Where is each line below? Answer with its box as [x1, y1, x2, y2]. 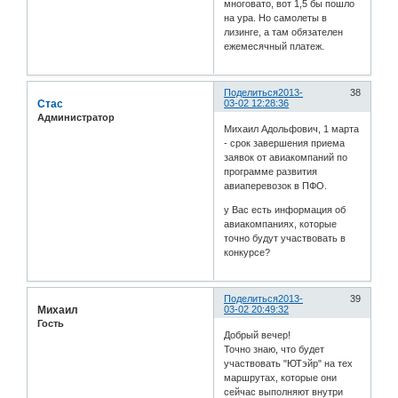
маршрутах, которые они [224, 372, 338, 384]
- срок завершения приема [224, 138, 346, 149]
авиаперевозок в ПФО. [224, 180, 328, 192]
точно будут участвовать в [224, 233, 346, 244]
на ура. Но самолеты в [224, 12, 328, 23]
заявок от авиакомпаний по [224, 152, 348, 163]
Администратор [37, 111, 115, 123]
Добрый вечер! [224, 330, 291, 341]
